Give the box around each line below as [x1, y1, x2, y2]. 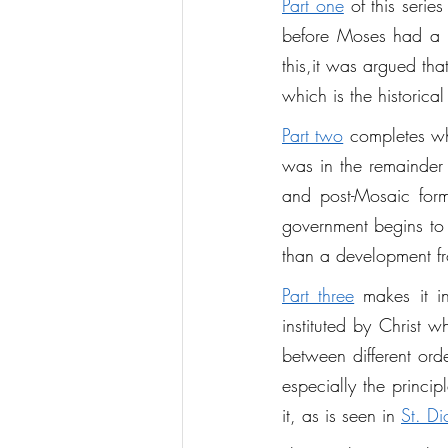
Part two [282, 123, 344, 147]
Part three [282, 283, 355, 307]
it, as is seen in [282, 403, 401, 427]
